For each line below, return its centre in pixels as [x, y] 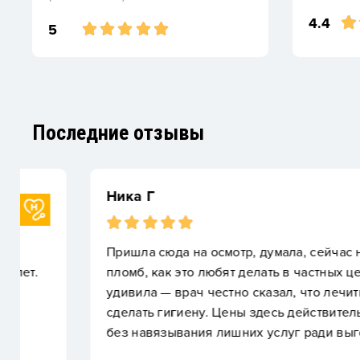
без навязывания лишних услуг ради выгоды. [188, 332]
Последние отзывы [118, 133]
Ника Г [72, 196]
